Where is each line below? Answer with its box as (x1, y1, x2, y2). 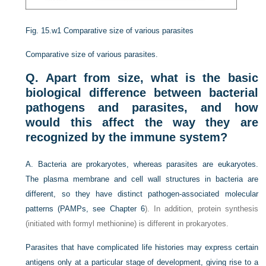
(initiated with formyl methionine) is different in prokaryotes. (26, 219, 229, 228)
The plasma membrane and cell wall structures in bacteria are (26, 175, 258, 183)
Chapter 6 (109, 204, 145, 213)
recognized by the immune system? (26, 131, 228, 144)
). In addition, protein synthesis (144, 204, 258, 213)
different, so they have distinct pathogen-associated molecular (26, 189, 258, 198)
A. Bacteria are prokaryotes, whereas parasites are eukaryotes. (26, 160, 258, 169)
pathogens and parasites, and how (26, 101, 258, 114)
